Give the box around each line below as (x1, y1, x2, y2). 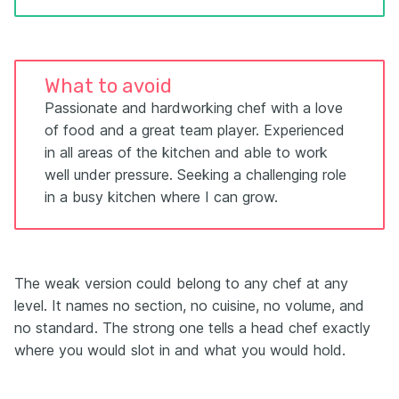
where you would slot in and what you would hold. (14, 341, 346, 360)
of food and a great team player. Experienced (45, 121, 345, 140)
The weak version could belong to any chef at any (14, 274, 348, 293)
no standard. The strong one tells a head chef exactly (14, 319, 370, 338)
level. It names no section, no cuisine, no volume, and (14, 297, 364, 315)
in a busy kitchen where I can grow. (45, 188, 278, 207)
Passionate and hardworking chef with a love (45, 99, 343, 118)
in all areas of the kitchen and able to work (45, 143, 328, 162)
